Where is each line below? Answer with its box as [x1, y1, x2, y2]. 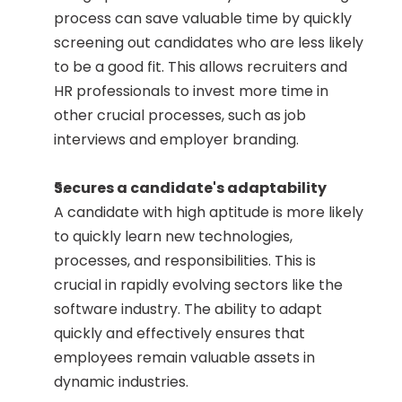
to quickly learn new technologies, [54, 226, 293, 247]
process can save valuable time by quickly [54, 8, 352, 29]
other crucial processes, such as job [54, 105, 306, 126]
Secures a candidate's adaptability [54, 178, 327, 198]
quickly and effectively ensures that [54, 323, 305, 344]
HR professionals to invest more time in [54, 81, 328, 101]
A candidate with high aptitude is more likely [54, 202, 363, 223]
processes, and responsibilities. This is [54, 250, 316, 271]
